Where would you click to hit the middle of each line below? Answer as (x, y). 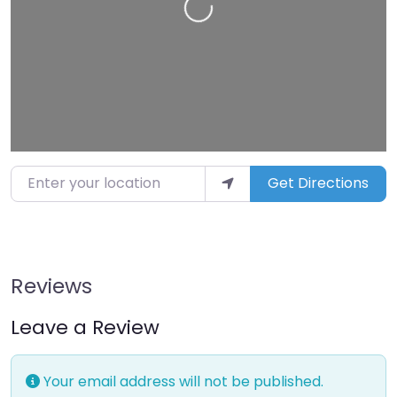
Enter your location (76, 177)
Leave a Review (85, 327)
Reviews (51, 285)
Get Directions (318, 183)
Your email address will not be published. (182, 381)
